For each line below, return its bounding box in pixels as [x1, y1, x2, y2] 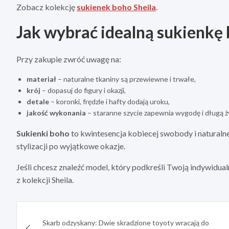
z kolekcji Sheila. [16, 175, 74, 185]
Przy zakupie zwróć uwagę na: [16, 54, 121, 64]
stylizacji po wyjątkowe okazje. [16, 141, 125, 151]
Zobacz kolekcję [16, 2, 77, 12]
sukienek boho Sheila [77, 2, 156, 12]
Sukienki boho [16, 128, 70, 139]
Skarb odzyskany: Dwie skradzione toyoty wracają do [42, 218, 209, 227]
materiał [27, 75, 56, 84]
